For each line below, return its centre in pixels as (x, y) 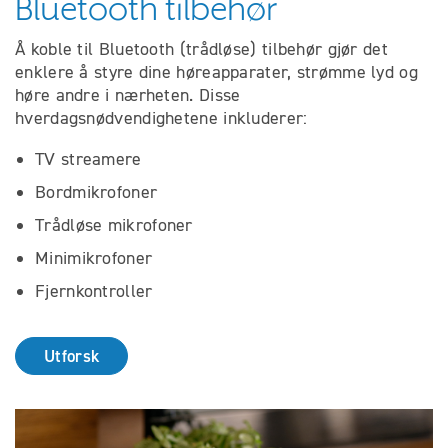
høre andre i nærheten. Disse (128, 95)
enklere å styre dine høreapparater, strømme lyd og (216, 72)
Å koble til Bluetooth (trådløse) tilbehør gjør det (201, 49)
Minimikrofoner (94, 258)
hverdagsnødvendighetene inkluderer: (161, 118)
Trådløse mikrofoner (114, 225)
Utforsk (72, 356)
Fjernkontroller (94, 291)
